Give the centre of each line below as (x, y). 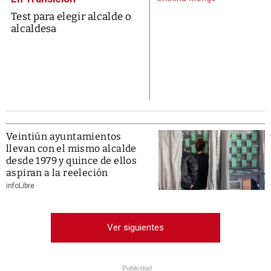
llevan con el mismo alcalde (71, 149)
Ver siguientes (135, 228)
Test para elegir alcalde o (71, 17)
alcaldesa (34, 29)
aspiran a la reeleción (57, 173)
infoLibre (20, 186)
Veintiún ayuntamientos (64, 137)
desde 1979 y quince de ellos (72, 161)
